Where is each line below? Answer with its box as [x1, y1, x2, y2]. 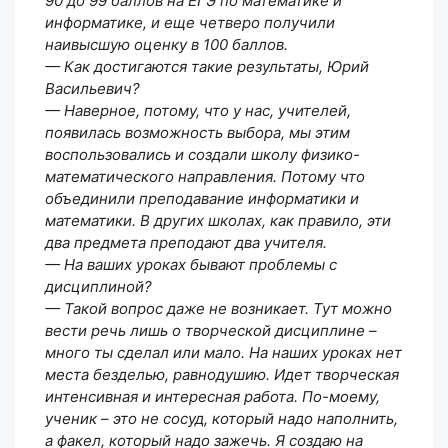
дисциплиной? [45, 276, 152, 296]
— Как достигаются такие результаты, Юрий [45, 56, 369, 76]
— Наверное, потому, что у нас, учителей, [45, 100, 351, 120]
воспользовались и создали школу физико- [45, 144, 360, 164]
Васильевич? [45, 78, 140, 98]
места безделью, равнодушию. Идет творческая [45, 364, 399, 384]
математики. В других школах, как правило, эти [45, 210, 391, 230]
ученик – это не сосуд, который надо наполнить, [45, 408, 398, 428]
